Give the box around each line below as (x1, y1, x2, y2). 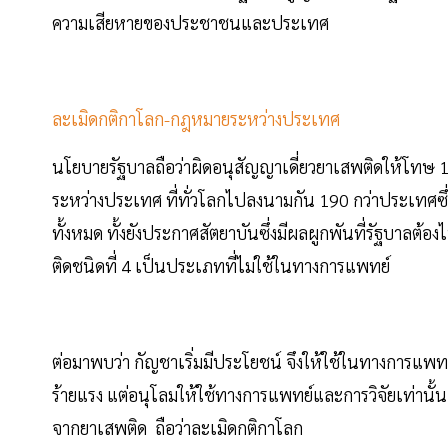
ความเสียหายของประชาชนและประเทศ (52, 11, 329, 35)
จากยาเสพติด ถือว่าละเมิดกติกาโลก (52, 416, 303, 440)
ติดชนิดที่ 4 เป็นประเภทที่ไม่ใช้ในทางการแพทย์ (52, 254, 390, 278)
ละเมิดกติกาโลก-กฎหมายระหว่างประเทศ (52, 107, 340, 131)
